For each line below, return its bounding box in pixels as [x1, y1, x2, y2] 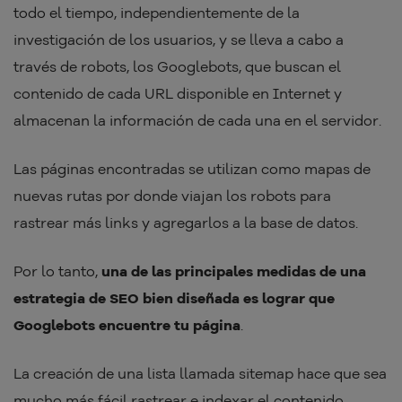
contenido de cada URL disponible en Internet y [13, 83, 342, 102]
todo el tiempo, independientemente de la [13, 3, 300, 22]
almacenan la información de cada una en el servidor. [13, 110, 385, 129]
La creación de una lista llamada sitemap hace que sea [13, 363, 387, 382]
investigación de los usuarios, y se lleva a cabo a [13, 30, 344, 48]
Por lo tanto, [13, 261, 101, 280]
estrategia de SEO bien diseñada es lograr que [13, 288, 335, 307]
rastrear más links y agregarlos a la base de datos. [13, 213, 362, 232]
